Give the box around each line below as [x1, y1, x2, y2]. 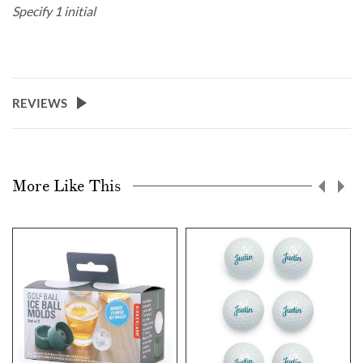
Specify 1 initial [12, 2, 96, 19]
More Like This [12, 175, 121, 197]
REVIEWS [12, 95, 67, 110]
